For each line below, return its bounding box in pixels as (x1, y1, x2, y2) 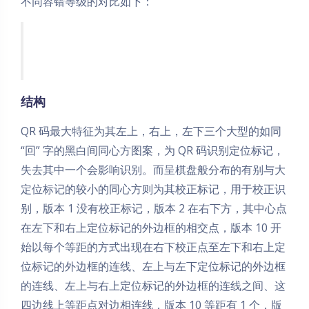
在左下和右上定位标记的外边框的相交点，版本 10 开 (21, 219, 281, 235)
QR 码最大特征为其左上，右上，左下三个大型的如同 (21, 123, 281, 139)
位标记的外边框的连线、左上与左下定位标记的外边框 (21, 258, 286, 274)
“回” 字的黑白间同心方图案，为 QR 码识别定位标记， (21, 142, 284, 158)
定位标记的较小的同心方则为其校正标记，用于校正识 (21, 181, 286, 197)
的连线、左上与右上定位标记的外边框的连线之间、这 (21, 277, 286, 293)
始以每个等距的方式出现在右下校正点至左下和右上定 (21, 239, 286, 255)
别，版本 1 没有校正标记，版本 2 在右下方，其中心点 (21, 200, 287, 216)
